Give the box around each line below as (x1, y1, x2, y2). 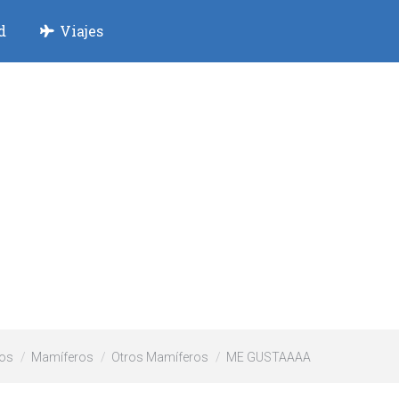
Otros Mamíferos (111, 349, 208, 364)
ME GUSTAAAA (226, 349, 311, 364)
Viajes (59, 21, 103, 40)
